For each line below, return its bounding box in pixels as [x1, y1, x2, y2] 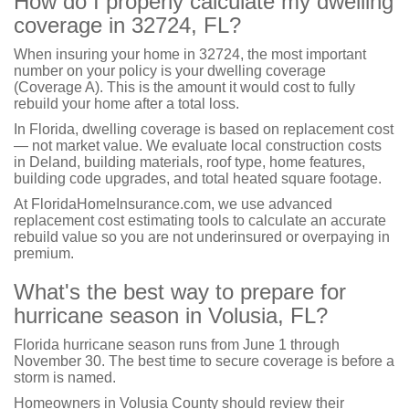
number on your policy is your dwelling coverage [14, 63, 326, 79]
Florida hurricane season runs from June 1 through [14, 337, 340, 352]
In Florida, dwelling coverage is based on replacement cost [14, 121, 393, 137]
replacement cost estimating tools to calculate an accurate [14, 213, 386, 228]
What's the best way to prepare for [14, 279, 346, 304]
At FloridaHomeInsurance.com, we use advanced [14, 196, 332, 212]
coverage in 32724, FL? [14, 13, 241, 37]
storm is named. [14, 370, 116, 385]
